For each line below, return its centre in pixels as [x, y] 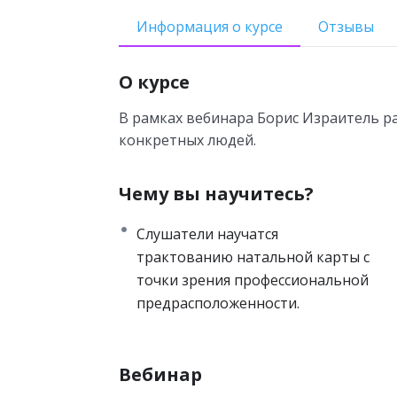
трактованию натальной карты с [253, 257]
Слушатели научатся [208, 234]
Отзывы [346, 26]
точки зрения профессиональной [253, 280]
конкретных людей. [188, 140]
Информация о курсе [210, 26]
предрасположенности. [218, 303]
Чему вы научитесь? [217, 193]
